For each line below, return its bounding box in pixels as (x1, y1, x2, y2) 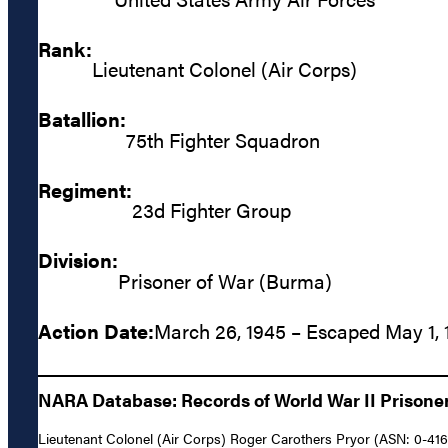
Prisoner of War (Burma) (118, 265, 332, 295)
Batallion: (38, 104, 126, 134)
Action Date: (38, 315, 154, 345)
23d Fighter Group (132, 195, 291, 225)
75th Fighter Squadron (126, 124, 320, 154)
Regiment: (38, 174, 132, 204)
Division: (38, 245, 118, 275)
